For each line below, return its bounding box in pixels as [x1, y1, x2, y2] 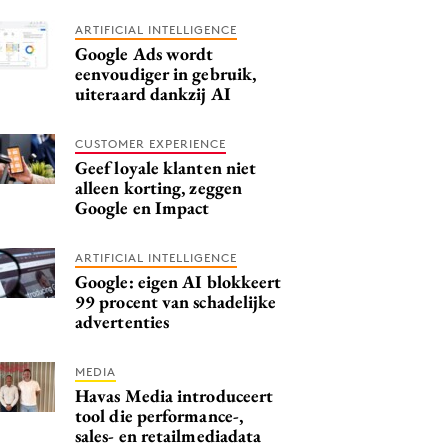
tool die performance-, [75, 403, 243, 427]
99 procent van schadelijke [75, 289, 277, 313]
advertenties [75, 309, 170, 333]
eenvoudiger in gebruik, [75, 61, 257, 85]
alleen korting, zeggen [75, 175, 242, 199]
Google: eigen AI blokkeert [75, 269, 282, 293]
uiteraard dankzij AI [75, 81, 231, 105]
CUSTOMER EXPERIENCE [75, 135, 226, 151]
